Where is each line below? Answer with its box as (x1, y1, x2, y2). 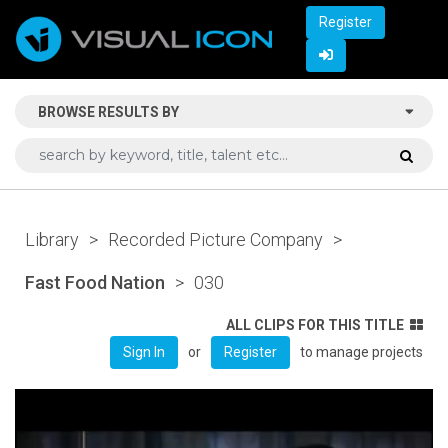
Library (25, 228, 79, 250)
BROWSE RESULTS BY (38, 103, 179, 120)
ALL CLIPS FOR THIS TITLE (226, 316, 404, 333)
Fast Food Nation (25, 271, 165, 293)
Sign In (123, 343, 165, 360)
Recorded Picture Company (108, 228, 323, 250)
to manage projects (300, 343, 423, 360)
